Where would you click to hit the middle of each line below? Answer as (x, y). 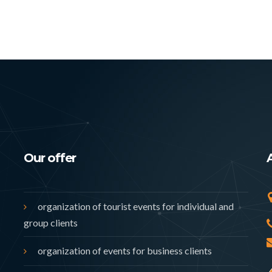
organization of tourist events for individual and (136, 206)
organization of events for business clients (125, 251)
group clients (51, 223)
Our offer (50, 158)
